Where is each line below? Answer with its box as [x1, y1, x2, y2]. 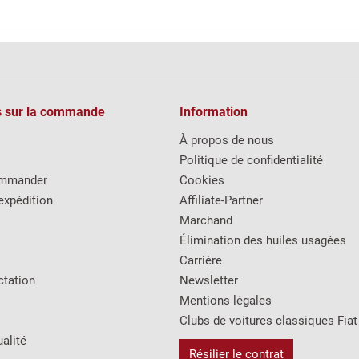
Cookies [179, 173, 224, 188]
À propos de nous [179, 133, 274, 147]
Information [179, 104, 248, 119]
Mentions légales [179, 293, 272, 308]
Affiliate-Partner [179, 193, 263, 208]
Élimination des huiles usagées [179, 233, 346, 248]
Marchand [179, 213, 232, 228]
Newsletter [179, 273, 238, 288]
